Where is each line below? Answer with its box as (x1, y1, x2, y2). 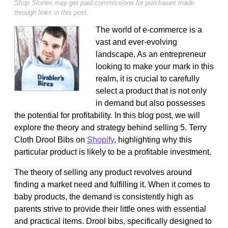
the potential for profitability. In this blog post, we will (14, 110, 200, 120)
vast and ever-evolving (96, 37, 177, 46)
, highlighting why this (114, 135, 192, 144)
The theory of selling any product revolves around (14, 167, 192, 177)
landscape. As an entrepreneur (96, 49, 206, 59)
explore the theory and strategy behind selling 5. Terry (14, 123, 207, 132)
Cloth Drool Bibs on (14, 135, 87, 144)
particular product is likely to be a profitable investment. (14, 147, 211, 156)
